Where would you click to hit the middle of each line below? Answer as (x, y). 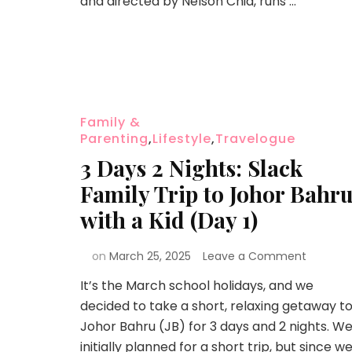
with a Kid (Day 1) (169, 219)
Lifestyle (182, 138)
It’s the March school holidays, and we (197, 285)
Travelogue (255, 138)
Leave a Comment (255, 256)
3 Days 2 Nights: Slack (191, 167)
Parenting (114, 138)
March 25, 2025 (150, 256)
